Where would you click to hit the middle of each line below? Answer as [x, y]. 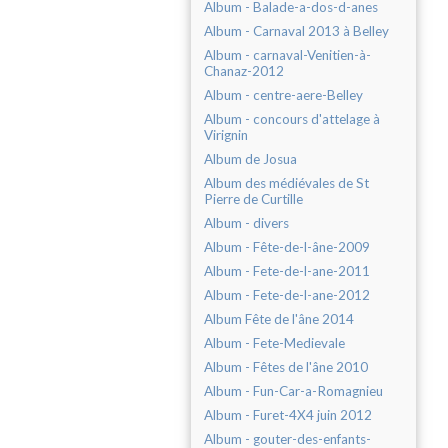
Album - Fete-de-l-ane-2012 [287, 295]
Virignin [226, 135]
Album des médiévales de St [286, 183]
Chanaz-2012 [244, 71]
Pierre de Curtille [253, 199]
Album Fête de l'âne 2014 [279, 319]
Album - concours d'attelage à [292, 119]
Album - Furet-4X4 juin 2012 [288, 415]
